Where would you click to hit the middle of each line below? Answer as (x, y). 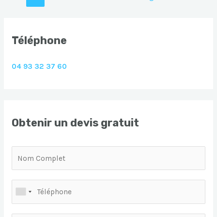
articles (17, 17)
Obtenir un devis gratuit (75, 123)
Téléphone (39, 41)
